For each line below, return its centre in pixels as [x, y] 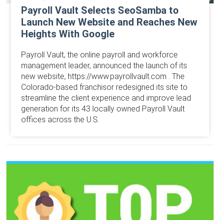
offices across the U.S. [60, 120]
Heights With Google [68, 34]
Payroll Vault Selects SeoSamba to [100, 11]
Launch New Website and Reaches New [109, 22]
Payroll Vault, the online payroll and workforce [99, 55]
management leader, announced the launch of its [104, 66]
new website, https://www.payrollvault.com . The [103, 77]
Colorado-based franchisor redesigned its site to [104, 87]
